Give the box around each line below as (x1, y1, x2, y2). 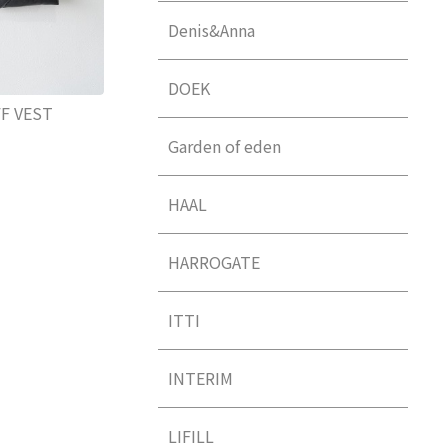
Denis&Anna (167, 18, 255, 43)
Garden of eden (167, 134, 281, 159)
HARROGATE (167, 250, 260, 275)
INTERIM (167, 366, 233, 391)
